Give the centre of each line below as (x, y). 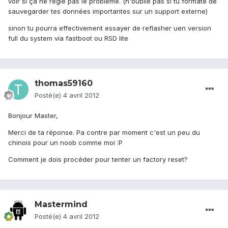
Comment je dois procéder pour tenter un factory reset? (98, 160)
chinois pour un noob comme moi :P (65, 143)
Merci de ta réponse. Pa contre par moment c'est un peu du (104, 133)
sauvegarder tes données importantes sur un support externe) (108, 11)
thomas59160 (64, 83)
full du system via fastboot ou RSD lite (68, 38)
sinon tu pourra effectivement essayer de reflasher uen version (110, 28)
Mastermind (61, 205)
